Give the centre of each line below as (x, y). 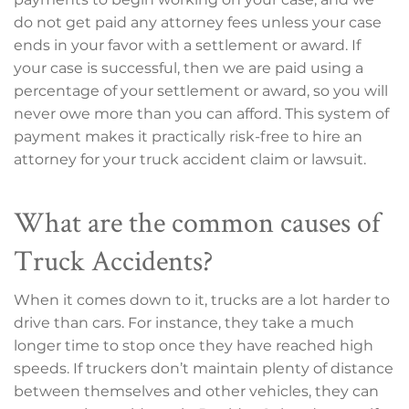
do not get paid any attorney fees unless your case (198, 22)
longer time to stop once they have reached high (194, 345)
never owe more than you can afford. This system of (201, 113)
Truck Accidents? (113, 259)
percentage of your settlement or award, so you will (201, 90)
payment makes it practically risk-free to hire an (188, 136)
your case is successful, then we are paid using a (189, 68)
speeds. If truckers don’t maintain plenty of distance (204, 368)
